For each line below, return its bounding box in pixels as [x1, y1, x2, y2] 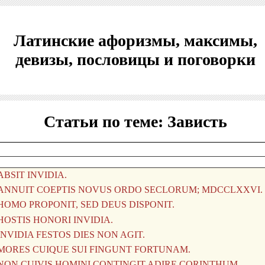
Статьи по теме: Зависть [43, 112, 227, 131]
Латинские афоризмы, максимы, [13, 31, 257, 50]
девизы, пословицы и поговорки [15, 50, 256, 69]
